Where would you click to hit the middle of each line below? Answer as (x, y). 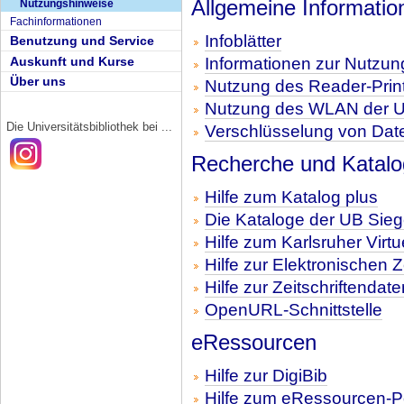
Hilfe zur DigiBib (266, 376)
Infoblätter (243, 41)
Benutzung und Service (82, 41)
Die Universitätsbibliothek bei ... (90, 126)
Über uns (38, 82)
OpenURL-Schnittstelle (294, 310)
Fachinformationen (56, 21)
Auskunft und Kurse (72, 61)
